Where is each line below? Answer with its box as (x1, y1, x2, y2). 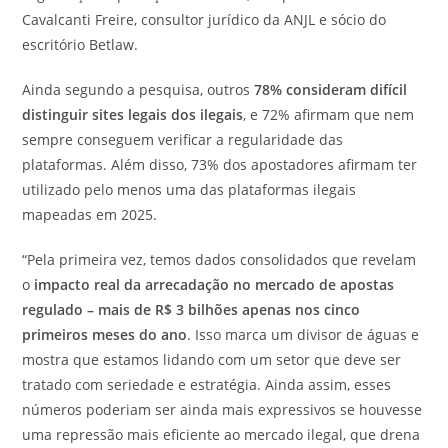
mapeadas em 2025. (22, 204, 158, 224)
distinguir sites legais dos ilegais (22, 104, 244, 124)
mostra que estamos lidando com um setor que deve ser (22, 349, 402, 369)
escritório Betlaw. (22, 34, 139, 54)
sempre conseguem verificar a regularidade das (22, 129, 344, 149)
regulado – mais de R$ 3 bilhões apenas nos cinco (22, 299, 361, 319)
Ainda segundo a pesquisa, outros (22, 79, 255, 99)
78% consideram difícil (254, 79, 408, 99)
